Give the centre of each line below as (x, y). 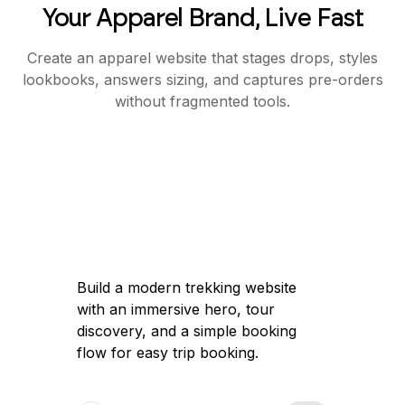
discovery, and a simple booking (186, 331)
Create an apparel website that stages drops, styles (202, 58)
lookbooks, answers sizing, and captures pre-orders (202, 80)
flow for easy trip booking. (167, 353)
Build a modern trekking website (186, 287)
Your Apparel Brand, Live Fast (202, 17)
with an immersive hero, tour (175, 309)
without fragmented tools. (202, 101)
